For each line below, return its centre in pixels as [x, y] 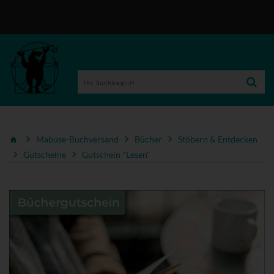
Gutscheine [45, 155]
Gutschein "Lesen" [116, 155]
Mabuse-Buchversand [77, 139]
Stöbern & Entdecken [218, 139]
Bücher [148, 139]
